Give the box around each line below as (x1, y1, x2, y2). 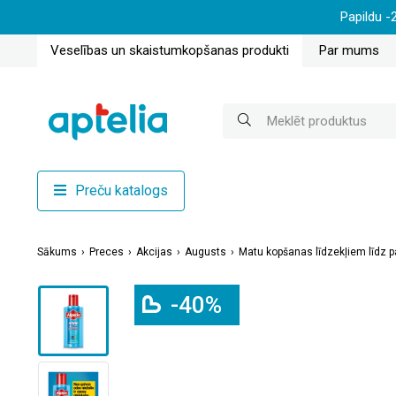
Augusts (185, 245, 226, 258)
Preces (89, 245, 124, 258)
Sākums (37, 245, 77, 258)
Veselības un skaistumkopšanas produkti (50, 42, 289, 58)
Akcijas (136, 245, 172, 258)
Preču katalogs (75, 181, 168, 199)
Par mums (319, 42, 379, 58)
